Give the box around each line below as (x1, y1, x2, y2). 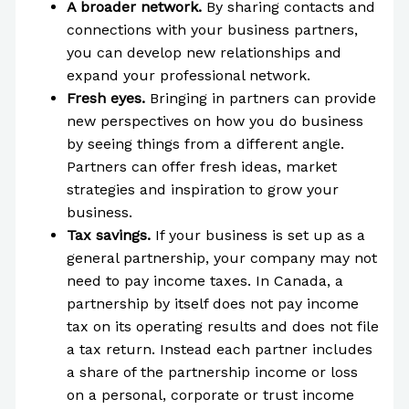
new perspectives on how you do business (66, 111, 363, 130)
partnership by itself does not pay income (66, 294, 359, 312)
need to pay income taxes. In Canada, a (66, 271, 343, 289)
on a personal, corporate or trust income (66, 385, 354, 404)
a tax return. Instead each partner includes (66, 340, 372, 358)
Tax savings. (66, 225, 155, 244)
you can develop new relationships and (66, 43, 341, 61)
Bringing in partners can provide (149, 89, 376, 107)
